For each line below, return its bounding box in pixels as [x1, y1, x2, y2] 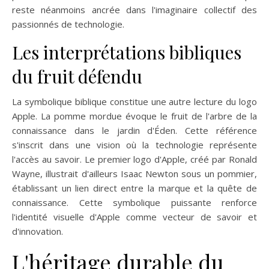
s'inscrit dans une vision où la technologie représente [12, 138, 257, 151]
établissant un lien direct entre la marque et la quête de [12, 181, 257, 194]
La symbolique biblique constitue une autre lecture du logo [12, 95, 257, 107]
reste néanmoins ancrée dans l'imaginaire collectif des [12, 3, 257, 16]
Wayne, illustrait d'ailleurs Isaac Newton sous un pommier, [12, 167, 257, 180]
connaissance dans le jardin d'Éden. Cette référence [12, 124, 257, 136]
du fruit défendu [12, 64, 142, 88]
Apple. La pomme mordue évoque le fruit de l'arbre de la [12, 109, 257, 122]
